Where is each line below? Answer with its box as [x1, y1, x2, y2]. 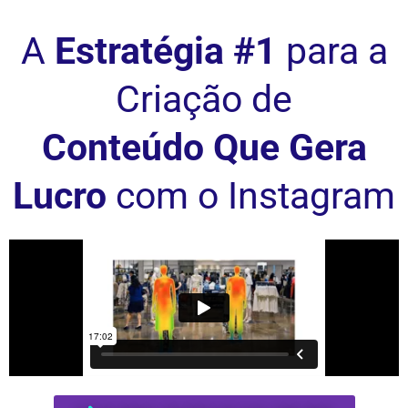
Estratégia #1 [54, 29, 277, 73]
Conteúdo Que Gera [41, 126, 367, 169]
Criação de [116, 77, 292, 121]
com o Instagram [116, 174, 395, 218]
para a [276, 29, 388, 73]
